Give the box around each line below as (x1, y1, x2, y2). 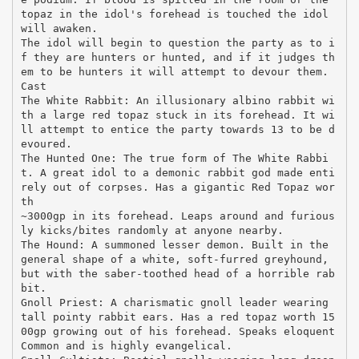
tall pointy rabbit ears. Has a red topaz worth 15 (20, 310, 335, 323)
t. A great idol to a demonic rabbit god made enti (20, 166, 335, 179)
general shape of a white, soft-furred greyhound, (20, 252, 329, 265)
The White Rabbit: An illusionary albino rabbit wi (20, 94, 335, 107)
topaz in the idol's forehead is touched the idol (20, 7, 329, 20)
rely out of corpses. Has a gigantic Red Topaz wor (20, 180, 335, 193)
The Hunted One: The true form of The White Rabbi (20, 151, 329, 164)
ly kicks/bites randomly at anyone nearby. (20, 224, 284, 236)
